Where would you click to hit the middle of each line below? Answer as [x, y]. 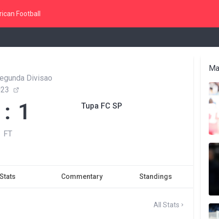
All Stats [166, 205]
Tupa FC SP [102, 106]
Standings [156, 176]
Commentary [82, 176]
